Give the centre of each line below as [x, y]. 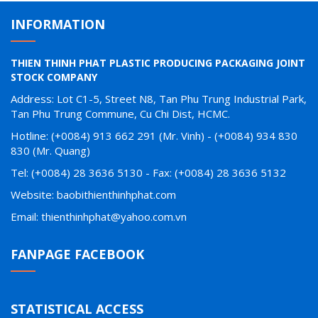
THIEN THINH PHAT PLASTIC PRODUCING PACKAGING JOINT [158, 62]
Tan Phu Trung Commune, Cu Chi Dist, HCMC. [120, 113]
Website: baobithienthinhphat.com [93, 194]
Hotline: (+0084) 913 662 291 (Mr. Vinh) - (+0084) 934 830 [154, 135]
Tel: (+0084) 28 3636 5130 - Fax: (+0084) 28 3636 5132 [148, 172]
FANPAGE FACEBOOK [77, 254]
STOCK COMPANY [54, 77]
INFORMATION [58, 24]
